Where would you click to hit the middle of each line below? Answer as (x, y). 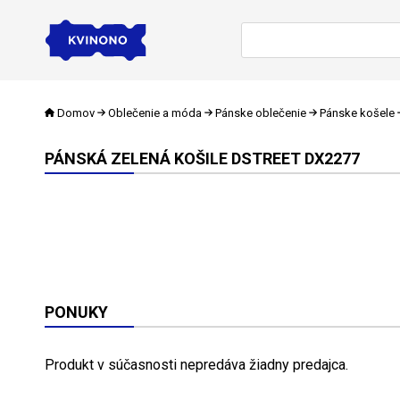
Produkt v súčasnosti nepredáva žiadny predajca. (196, 364)
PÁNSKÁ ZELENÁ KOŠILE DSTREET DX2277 (202, 158)
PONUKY (76, 312)
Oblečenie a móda (155, 112)
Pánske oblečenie (260, 112)
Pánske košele (357, 112)
